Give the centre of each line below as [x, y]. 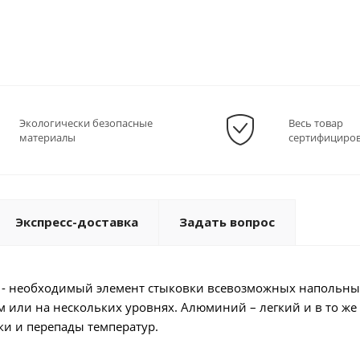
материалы [47, 138]
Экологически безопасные [86, 123]
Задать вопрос [227, 222]
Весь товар [316, 123]
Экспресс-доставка [77, 222]
